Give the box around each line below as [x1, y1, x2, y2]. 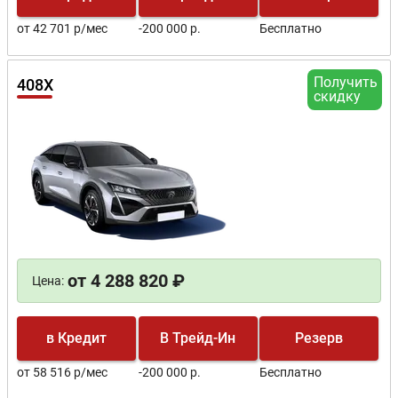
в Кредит [46, 330, 107, 347]
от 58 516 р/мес [17, 365, 108, 380]
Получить [314, 74, 378, 92]
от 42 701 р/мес [17, 20, 108, 36]
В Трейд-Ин [160, 330, 236, 347]
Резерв [295, 330, 344, 347]
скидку [314, 88, 361, 106]
